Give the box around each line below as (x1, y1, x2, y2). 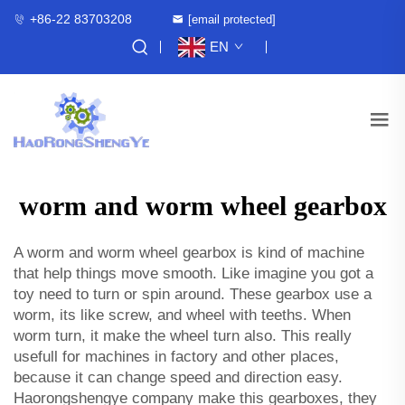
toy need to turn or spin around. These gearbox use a (14, 285, 372, 303)
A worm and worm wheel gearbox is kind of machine (14, 243, 364, 261)
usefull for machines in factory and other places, (14, 347, 339, 365)
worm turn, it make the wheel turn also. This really (14, 326, 352, 344)
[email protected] (188, 13, 276, 26)
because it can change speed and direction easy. (14, 368, 343, 386)
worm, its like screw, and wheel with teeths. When (14, 306, 351, 324)
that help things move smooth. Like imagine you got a (14, 264, 373, 282)
